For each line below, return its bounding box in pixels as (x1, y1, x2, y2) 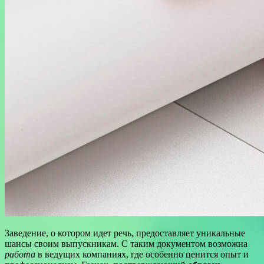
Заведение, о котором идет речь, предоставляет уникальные (5, 228, 245, 239)
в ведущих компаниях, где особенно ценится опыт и (35, 249, 249, 260)
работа (5, 249, 35, 260)
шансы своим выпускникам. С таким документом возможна (5, 239, 247, 249)
